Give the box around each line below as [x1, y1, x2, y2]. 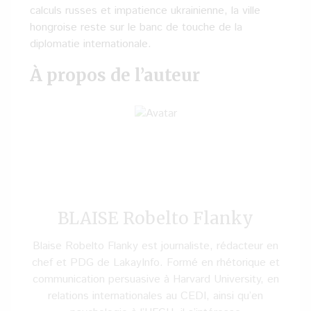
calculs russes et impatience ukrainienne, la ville [30, 3, 260, 19]
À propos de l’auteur [30, 65, 200, 86]
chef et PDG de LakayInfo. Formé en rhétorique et [31, 255, 280, 271]
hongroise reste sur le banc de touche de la [30, 19, 242, 35]
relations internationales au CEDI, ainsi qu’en [48, 288, 263, 304]
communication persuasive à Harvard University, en [32, 271, 279, 287]
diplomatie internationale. [30, 36, 151, 52]
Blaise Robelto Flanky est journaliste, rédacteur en [33, 238, 278, 254]
